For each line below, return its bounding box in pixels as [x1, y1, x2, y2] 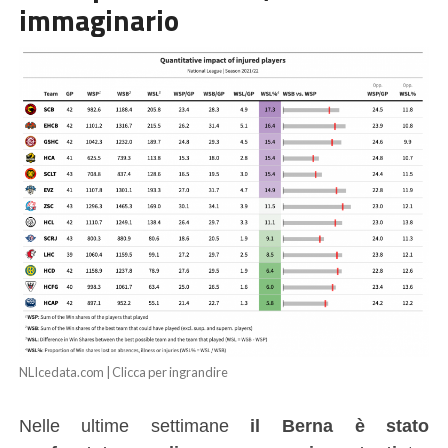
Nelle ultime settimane [18, 415, 251, 437]
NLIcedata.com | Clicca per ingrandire [18, 364, 228, 381]
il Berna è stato [250, 415, 430, 437]
